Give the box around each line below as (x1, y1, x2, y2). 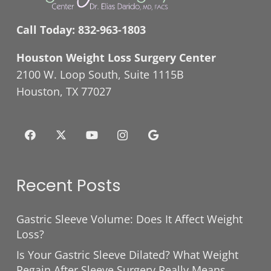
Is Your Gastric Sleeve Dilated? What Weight (16, 247, 238, 263)
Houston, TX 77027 (16, 84, 111, 99)
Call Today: (16, 22, 78, 38)
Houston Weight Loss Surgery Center (16, 50, 216, 65)
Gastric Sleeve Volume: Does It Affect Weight (16, 212, 243, 227)
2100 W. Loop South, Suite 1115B (16, 67, 184, 82)
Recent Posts (16, 174, 121, 197)
